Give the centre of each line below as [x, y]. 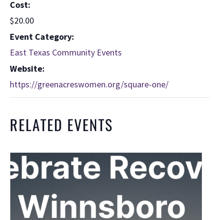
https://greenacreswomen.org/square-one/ [89, 84]
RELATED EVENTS [61, 124]
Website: [27, 68]
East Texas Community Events [66, 52]
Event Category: [42, 36]
